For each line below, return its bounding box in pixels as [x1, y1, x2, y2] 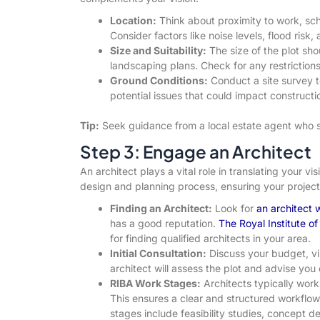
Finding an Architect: [109, 201, 212, 214]
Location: [109, 14, 156, 26]
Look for [211, 201, 256, 214]
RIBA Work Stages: [109, 276, 201, 289]
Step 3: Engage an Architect [79, 140, 311, 162]
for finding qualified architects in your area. [109, 231, 311, 244]
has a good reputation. [109, 216, 219, 229]
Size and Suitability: [109, 44, 206, 56]
